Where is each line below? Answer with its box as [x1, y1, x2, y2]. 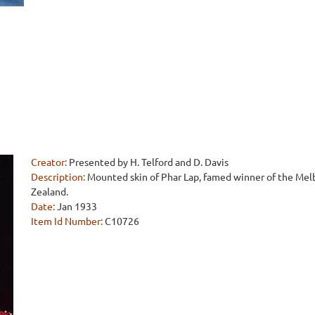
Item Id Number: [31, 214, 103, 227]
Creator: [31, 155, 67, 168]
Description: [31, 169, 85, 183]
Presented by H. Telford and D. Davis [69, 155, 229, 168]
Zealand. [31, 184, 68, 198]
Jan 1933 [57, 199, 97, 212]
